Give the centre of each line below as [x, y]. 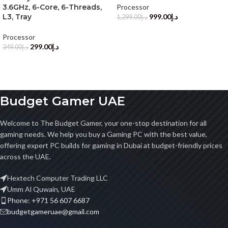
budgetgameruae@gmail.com [53, 211]
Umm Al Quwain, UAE [41, 189]
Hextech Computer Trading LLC [58, 178]
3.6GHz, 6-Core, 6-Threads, [52, 7]
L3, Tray [17, 17]
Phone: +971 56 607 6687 [48, 200]
